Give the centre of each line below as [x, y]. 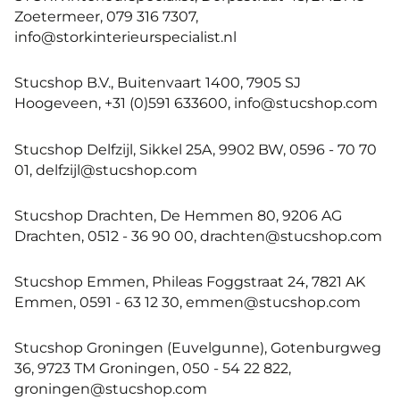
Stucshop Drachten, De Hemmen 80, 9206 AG [178, 215]
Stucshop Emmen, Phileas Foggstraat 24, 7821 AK [190, 282]
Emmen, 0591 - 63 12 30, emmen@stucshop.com [187, 302]
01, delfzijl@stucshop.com [106, 169]
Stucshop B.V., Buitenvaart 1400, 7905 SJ [158, 83]
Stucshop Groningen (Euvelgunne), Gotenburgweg [198, 348]
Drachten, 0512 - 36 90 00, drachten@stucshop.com [198, 235]
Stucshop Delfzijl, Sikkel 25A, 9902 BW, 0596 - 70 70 [196, 149]
